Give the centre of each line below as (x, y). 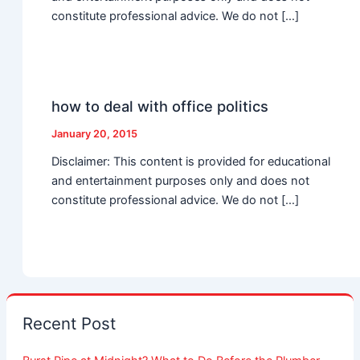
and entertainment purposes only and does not (181, 181)
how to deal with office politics (160, 106)
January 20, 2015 (95, 133)
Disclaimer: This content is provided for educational (191, 162)
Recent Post (69, 324)
